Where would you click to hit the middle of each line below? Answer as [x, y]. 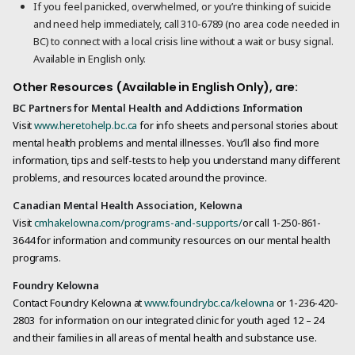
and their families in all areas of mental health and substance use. [165, 337]
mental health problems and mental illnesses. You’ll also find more [166, 142]
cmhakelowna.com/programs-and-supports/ [137, 222]
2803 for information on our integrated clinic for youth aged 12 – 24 [169, 320]
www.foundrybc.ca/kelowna [209, 302]
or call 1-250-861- [282, 222]
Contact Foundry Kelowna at [79, 302]
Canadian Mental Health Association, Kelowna [128, 205]
